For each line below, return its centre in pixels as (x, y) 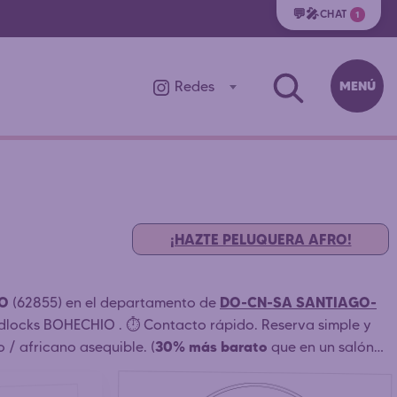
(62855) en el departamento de (116, 302)
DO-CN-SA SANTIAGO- (298, 302)
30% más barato (211, 346)
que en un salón (321, 346)
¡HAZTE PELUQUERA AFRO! (261, 239)
